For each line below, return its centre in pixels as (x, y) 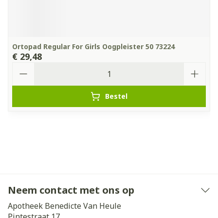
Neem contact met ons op (71, 190)
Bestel (116, 96)
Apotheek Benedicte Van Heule (64, 206)
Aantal (25, 67)
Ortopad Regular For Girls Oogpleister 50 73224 (93, 46)
